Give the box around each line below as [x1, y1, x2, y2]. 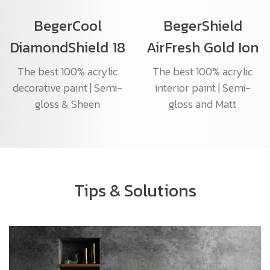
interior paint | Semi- [154, 80, 251, 96]
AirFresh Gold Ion [146, 37, 259, 58]
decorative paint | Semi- [13, 80, 122, 96]
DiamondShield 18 [10, 37, 125, 58]
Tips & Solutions [74, 178, 196, 204]
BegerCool [33, 15, 102, 37]
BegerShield [163, 15, 242, 37]
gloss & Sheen [35, 96, 100, 113]
